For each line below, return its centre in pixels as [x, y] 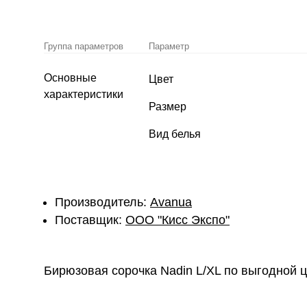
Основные [70, 78]
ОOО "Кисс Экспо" [177, 220]
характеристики [84, 94]
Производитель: [102, 202]
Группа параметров [84, 46]
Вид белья [175, 134]
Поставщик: [90, 220]
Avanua [171, 202]
